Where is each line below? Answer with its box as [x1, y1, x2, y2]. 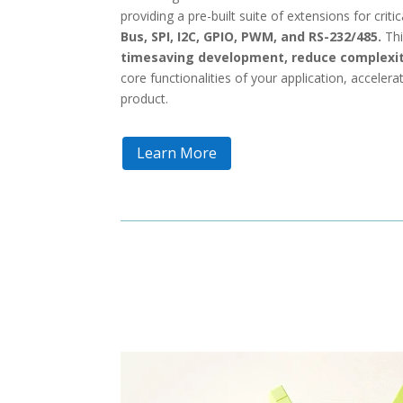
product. [121, 89, 169, 107]
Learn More [137, 143, 218, 164]
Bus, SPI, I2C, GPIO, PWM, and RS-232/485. [121, 27, 382, 45]
